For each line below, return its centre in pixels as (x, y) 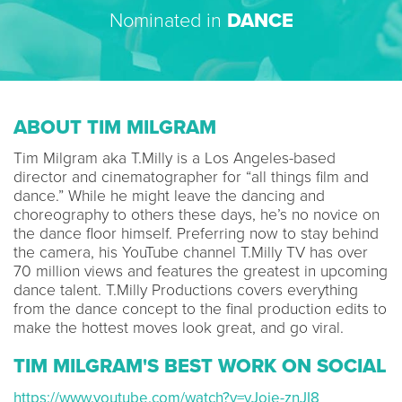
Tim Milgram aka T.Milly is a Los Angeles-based (175, 158)
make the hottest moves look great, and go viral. (179, 328)
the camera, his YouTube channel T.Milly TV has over (191, 253)
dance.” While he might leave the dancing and (169, 196)
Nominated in (168, 21)
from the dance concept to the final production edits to (200, 309)
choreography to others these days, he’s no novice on (197, 215)
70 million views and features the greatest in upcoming (201, 271)
